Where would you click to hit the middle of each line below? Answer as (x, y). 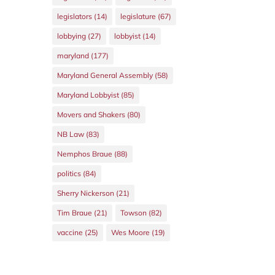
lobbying (71, 36)
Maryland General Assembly (105, 76)
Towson (133, 213)
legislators (74, 17)
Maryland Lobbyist (88, 95)
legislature (138, 17)
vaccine (70, 233)
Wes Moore (130, 233)
